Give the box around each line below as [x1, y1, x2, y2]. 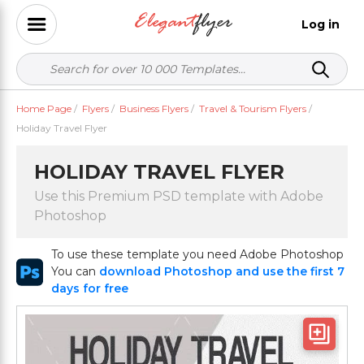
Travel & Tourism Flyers [199, 102, 306, 115]
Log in [301, 16, 340, 32]
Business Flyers [119, 102, 188, 115]
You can [51, 264, 100, 279]
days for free [51, 281, 129, 296]
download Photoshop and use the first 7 [99, 264, 345, 279]
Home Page [16, 102, 71, 115]
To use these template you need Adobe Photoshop [51, 247, 344, 262]
